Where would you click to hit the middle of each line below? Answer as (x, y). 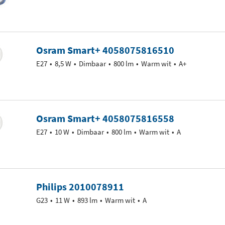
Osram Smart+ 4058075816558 (105, 118)
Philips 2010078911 (80, 187)
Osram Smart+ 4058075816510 (105, 50)
